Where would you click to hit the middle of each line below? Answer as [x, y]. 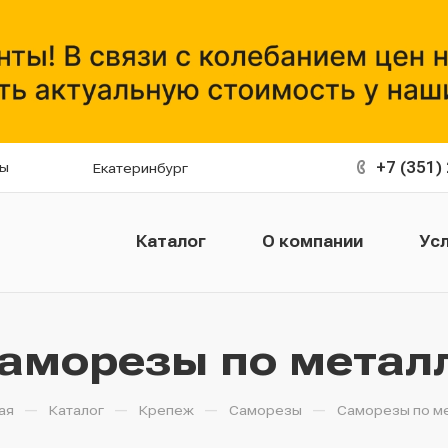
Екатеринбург [141, 167]
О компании [312, 242]
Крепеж [166, 409]
